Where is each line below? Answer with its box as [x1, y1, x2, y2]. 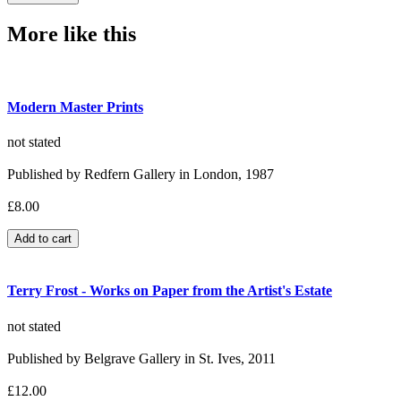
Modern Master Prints [7, 98, 143, 115]
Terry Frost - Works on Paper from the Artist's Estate [7, 283, 332, 299]
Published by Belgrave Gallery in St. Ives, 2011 [7, 350, 276, 366]
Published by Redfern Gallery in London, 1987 [7, 166, 274, 183]
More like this [7, 21, 136, 46]
